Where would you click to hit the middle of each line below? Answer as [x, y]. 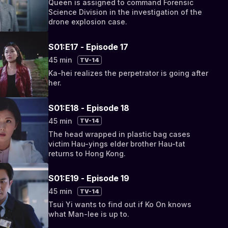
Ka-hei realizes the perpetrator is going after [129, 73]
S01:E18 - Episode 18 [89, 108]
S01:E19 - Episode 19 [89, 178]
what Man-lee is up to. [89, 214]
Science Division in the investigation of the [125, 12]
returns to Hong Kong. [87, 153]
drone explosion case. [88, 22]
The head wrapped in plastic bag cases [120, 134]
